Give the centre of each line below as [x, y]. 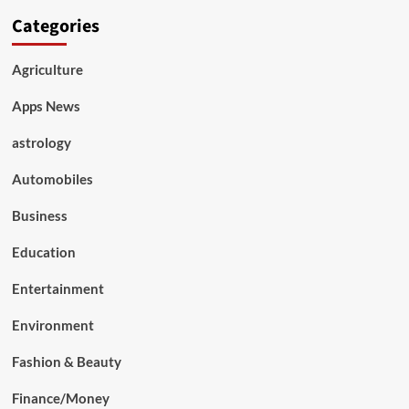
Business [39, 216]
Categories [55, 27]
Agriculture [47, 70]
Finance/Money [60, 399]
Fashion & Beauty [66, 362]
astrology [41, 143]
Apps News [46, 106]
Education [43, 252]
